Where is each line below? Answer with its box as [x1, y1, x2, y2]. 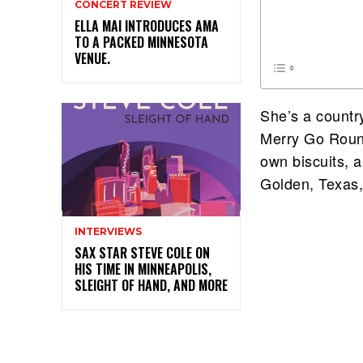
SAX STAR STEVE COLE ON [75, 242, 210, 263]
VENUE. [75, 48, 110, 68]
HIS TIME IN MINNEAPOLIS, [75, 258, 211, 279]
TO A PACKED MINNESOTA [75, 32, 208, 52]
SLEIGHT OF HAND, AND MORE [75, 275, 228, 295]
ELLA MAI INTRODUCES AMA [75, 15, 219, 36]
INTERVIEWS [75, 224, 142, 237]
